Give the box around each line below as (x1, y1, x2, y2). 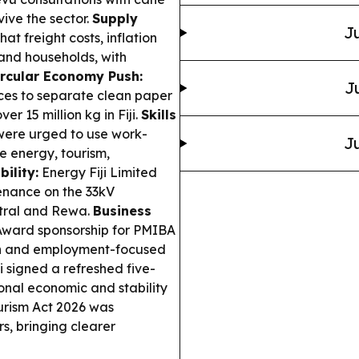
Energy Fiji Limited (38, 164, 157, 180)
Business (93, 203, 151, 219)
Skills (141, 107, 176, 123)
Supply (92, 10, 138, 26)
